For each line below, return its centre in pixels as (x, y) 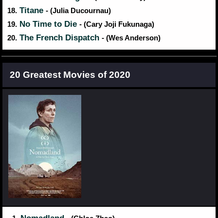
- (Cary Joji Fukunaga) (117, 25)
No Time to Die (48, 24)
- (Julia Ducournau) (78, 11)
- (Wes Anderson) (131, 38)
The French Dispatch (59, 38)
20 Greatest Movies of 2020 (70, 75)
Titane (31, 11)
